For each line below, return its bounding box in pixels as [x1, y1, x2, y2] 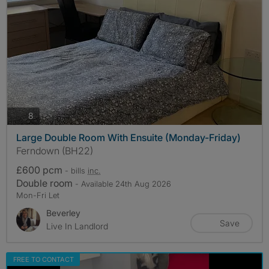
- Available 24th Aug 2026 [75, 178, 171, 189]
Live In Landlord [46, 220, 108, 231]
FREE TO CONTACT [13, 255, 74, 264]
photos [33, 110, 59, 121]
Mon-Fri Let [16, 190, 59, 200]
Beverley [46, 207, 80, 218]
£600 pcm [16, 163, 65, 176]
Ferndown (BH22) [16, 144, 93, 157]
